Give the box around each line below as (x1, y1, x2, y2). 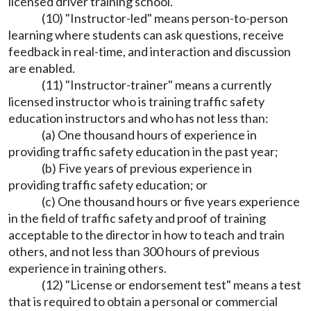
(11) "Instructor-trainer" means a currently (42, 77, 271, 93)
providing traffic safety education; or (8, 177, 208, 193)
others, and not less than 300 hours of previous (8, 244, 260, 260)
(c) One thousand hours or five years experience (42, 194, 300, 210)
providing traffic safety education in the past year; (8, 144, 278, 160)
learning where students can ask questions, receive (8, 27, 284, 43)
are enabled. (8, 60, 75, 76)
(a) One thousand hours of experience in (42, 127, 257, 143)
